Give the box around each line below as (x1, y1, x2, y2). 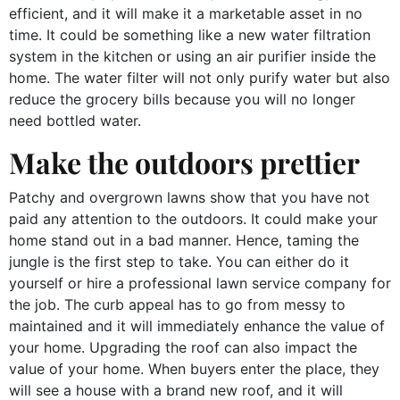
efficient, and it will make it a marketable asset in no (9, 4, 362, 22)
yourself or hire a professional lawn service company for (9, 273, 391, 292)
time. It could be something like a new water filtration (9, 25, 371, 44)
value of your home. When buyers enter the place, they (9, 359, 379, 378)
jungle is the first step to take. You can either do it (9, 252, 349, 271)
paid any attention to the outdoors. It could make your (9, 209, 378, 228)
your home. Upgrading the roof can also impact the (9, 337, 357, 356)
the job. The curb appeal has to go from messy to (9, 295, 346, 313)
